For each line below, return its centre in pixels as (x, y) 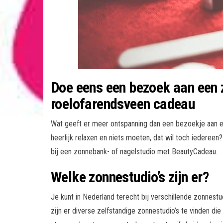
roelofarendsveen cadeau (123, 104)
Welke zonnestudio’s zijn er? (130, 177)
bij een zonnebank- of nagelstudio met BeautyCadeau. (134, 151)
